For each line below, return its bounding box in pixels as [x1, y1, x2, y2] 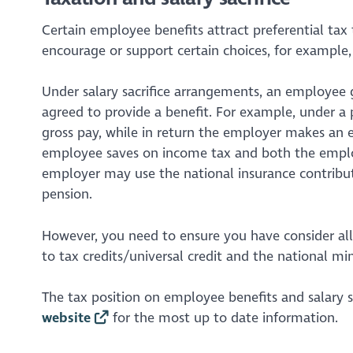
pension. [41, 186, 92, 203]
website [41, 310, 91, 327]
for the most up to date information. [109, 310, 339, 327]
